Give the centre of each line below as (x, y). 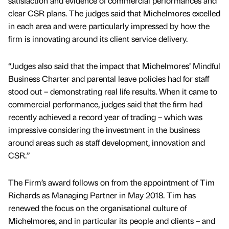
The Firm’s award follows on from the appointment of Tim (111, 182)
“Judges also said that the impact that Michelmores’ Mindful (114, 65)
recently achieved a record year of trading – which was (105, 117)
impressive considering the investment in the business (104, 129)
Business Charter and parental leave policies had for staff (109, 78)
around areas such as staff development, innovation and (107, 142)
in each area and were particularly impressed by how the (109, 26)
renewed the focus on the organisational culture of (97, 208)
